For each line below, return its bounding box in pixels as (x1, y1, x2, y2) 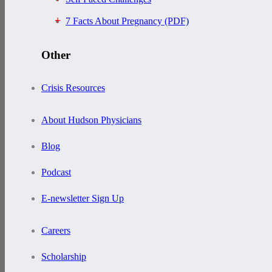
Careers (41, 225, 70, 236)
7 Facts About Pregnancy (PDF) (66, 16, 189, 27)
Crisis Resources (41, 83, 105, 93)
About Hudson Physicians (41, 115, 141, 125)
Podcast (41, 167, 71, 177)
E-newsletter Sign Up (41, 193, 124, 203)
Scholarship (41, 251, 86, 262)
